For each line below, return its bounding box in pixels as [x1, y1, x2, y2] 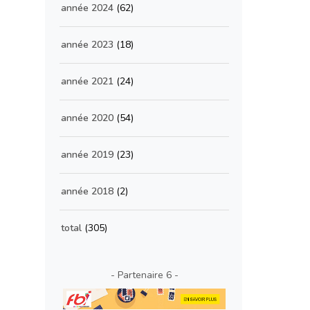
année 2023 [61, 38, 113, 51]
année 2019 [61, 148, 113, 161]
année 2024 [61, 1, 113, 15]
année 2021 [61, 75, 113, 88]
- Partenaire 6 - [110, 268, 179, 282]
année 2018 [61, 185, 113, 198]
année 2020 [61, 111, 113, 125]
